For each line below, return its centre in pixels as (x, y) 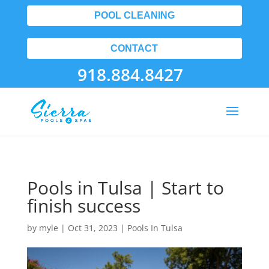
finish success (83, 206)
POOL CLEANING (134, 16)
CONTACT (134, 48)
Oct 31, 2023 (92, 228)
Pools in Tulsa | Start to (125, 188)
